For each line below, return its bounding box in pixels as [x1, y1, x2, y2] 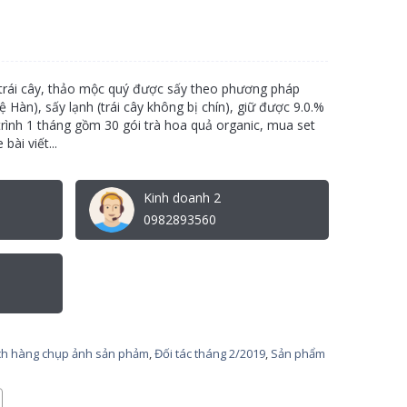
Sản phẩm [271, 345, 325, 362]
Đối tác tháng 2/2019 [154, 345, 265, 362]
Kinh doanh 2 [144, 189, 221, 206]
